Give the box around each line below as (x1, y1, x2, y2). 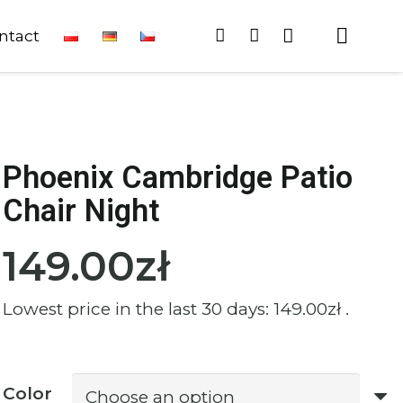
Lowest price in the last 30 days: (3, 298, 274, 319)
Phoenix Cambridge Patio (3, 159, 354, 195)
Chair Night (3, 193, 160, 228)
